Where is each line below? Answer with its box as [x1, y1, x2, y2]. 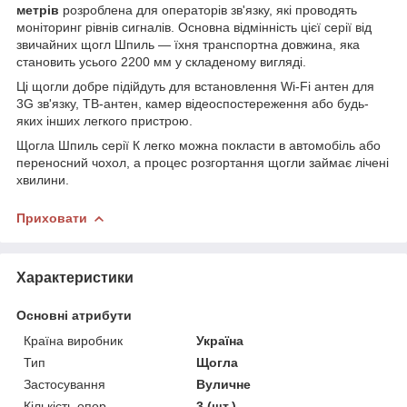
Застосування [24, 376, 105, 392]
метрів [16, 2, 63, 17]
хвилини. [16, 172, 69, 187]
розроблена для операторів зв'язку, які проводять [63, 2, 357, 17]
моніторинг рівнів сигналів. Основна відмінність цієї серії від [16, 19, 372, 35]
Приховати [16, 210, 87, 225]
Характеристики [16, 269, 134, 285]
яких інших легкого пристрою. [16, 113, 196, 128]
